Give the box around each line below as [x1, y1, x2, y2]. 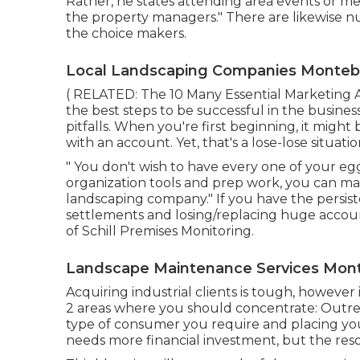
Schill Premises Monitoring [82, 223, 252, 239]
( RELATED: [66, 86, 141, 102]
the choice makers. [66, 25, 186, 41]
